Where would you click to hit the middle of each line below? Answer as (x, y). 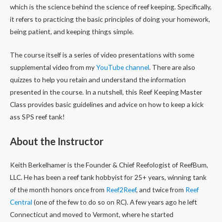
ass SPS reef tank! (37, 117)
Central (21, 202)
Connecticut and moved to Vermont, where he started (92, 214)
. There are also (172, 67)
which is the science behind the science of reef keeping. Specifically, (111, 7)
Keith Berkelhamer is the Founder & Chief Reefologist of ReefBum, (109, 165)
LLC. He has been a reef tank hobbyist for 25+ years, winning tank (108, 177)
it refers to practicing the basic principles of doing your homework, (110, 19)
